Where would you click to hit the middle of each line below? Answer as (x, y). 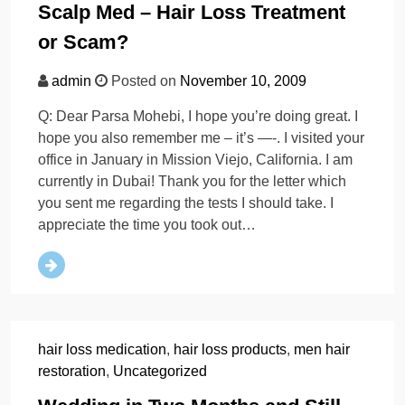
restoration (72, 372)
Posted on (144, 81)
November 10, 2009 (243, 81)
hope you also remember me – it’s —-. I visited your (201, 138)
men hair (322, 350)
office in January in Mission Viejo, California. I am (195, 160)
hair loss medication (102, 350)
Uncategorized (160, 372)
